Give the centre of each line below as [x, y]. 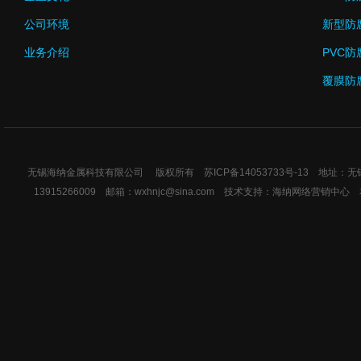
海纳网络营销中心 [311, 192]
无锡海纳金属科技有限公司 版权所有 [116, 172]
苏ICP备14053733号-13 [256, 172]
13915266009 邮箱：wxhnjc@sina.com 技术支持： [153, 192]
